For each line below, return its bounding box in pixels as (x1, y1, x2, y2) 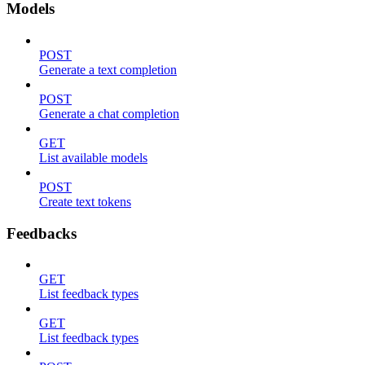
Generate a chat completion (39, 106, 179, 121)
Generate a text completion (39, 62, 177, 77)
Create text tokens (39, 194, 131, 209)
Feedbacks (7, 224, 77, 242)
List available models (39, 150, 147, 165)
